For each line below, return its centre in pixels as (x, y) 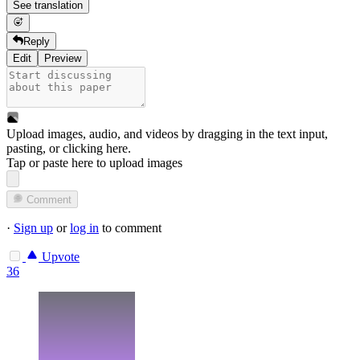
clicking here (95, 149)
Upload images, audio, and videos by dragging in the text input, (167, 134)
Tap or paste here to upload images (94, 163)
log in (84, 228)
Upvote (59, 257)
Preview (63, 59)
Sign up (33, 228)
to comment (130, 228)
